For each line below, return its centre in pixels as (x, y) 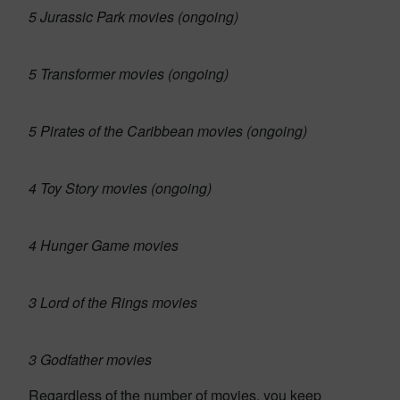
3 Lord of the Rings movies (113, 302)
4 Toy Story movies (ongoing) (120, 188)
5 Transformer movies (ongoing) (129, 74)
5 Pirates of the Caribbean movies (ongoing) (168, 131)
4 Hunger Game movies (105, 245)
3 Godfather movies (90, 359)
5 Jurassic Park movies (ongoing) (133, 17)
